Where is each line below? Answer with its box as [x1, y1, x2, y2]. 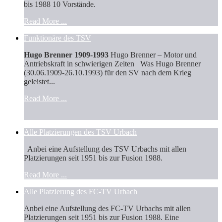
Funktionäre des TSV [24, 33, 91, 42]
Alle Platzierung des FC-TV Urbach [24, 187, 137, 196]
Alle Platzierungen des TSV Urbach [24, 127, 137, 136]
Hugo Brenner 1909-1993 [24, 50, 109, 59]
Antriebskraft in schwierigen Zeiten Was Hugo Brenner [24, 59, 201, 68]
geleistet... [24, 77, 55, 86]
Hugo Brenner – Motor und [109, 50, 197, 59]
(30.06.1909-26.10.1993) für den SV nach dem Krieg [24, 68, 191, 77]
